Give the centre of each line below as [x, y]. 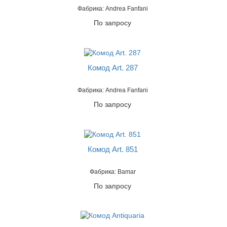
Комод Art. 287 [112, 67]
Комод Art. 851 [112, 149]
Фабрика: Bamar [112, 172]
